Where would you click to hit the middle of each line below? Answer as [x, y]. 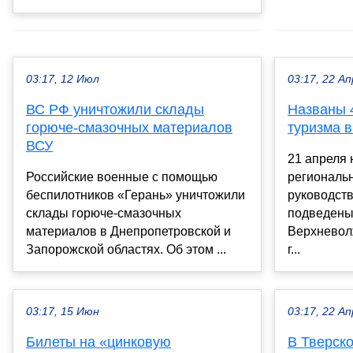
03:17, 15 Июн [63, 312]
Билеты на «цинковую [98, 342]
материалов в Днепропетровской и [128, 232]
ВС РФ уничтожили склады [115, 110]
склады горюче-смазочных [104, 214]
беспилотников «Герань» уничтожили [136, 195]
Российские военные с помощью [122, 177]
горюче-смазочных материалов [129, 128]
